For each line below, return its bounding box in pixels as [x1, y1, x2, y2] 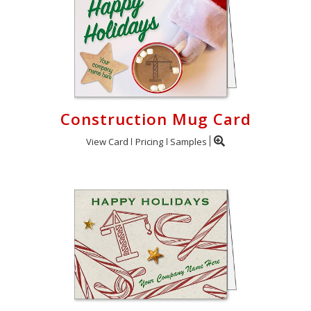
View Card [86, 135, 128, 148]
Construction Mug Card [60, 108, 251, 130]
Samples [170, 135, 207, 148]
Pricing [135, 135, 163, 148]
